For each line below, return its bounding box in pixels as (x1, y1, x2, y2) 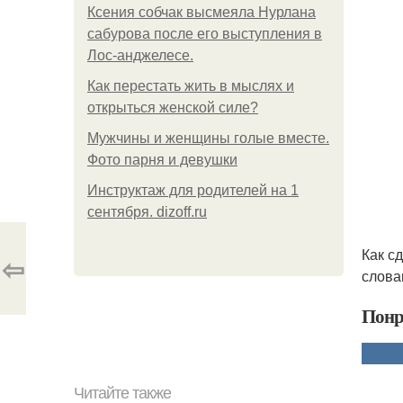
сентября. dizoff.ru (87, 204, 207, 219)
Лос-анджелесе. (87, 48, 193, 63)
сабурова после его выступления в (87, 26, 322, 41)
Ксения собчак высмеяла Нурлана (87, 4, 316, 20)
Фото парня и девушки (87, 152, 237, 167)
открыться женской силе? (87, 100, 258, 115)
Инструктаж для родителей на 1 (87, 183, 299, 198)
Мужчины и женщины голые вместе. (87, 130, 329, 146)
